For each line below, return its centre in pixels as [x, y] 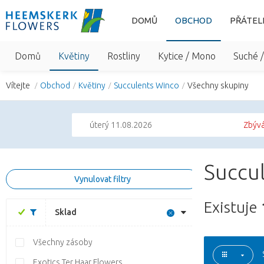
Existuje [232, 207]
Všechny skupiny [218, 85]
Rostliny [124, 56]
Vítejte [19, 85]
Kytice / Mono [187, 56]
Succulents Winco [146, 85]
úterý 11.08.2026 [121, 125]
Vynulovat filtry [102, 179]
